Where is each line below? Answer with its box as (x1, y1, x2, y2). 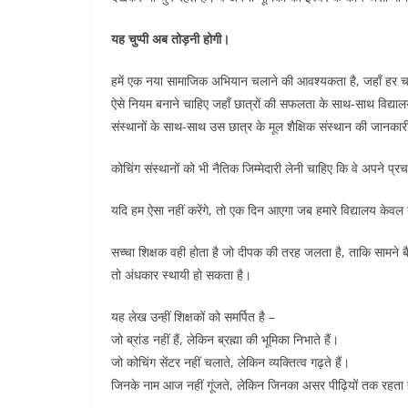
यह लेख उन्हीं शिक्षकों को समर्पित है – (111, 308, 275, 325)
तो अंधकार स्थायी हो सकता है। (111, 266, 251, 283)
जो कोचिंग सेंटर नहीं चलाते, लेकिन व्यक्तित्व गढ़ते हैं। (111, 353, 350, 371)
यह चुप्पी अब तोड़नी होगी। (111, 30, 229, 47)
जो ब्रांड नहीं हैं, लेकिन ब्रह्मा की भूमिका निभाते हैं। (111, 331, 339, 348)
